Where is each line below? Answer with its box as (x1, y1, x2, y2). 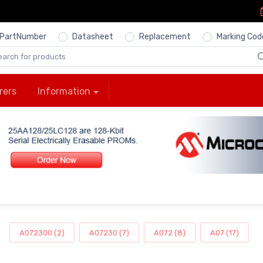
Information (38, 86, 90, 97)
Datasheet (72, 32, 113, 42)
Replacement (139, 32, 191, 42)
